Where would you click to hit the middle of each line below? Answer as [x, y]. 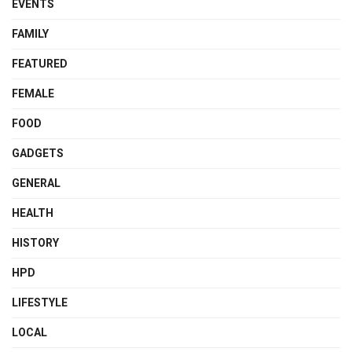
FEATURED [40, 64]
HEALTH [33, 213]
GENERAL [36, 183]
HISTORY [35, 243]
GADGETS [38, 154]
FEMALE [33, 94]
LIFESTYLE [40, 303]
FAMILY [30, 34]
